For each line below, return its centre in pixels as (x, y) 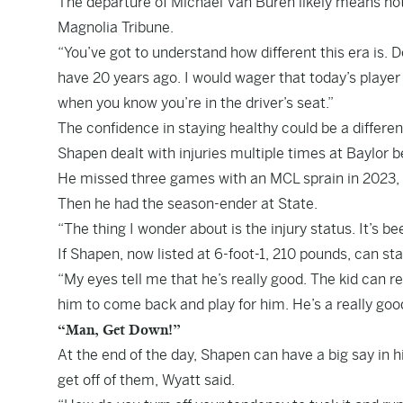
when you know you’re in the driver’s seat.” (196, 103)
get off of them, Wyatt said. (146, 380)
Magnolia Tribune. (116, 27)
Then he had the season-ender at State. (188, 204)
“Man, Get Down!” (119, 330)
